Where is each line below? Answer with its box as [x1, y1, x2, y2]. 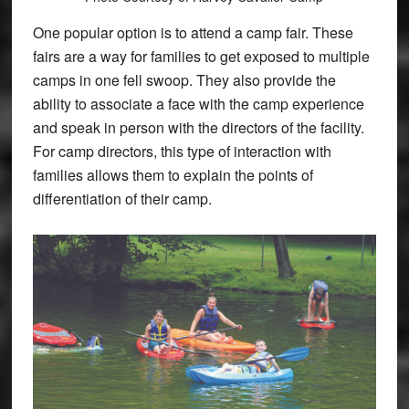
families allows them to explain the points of [32, 164, 313, 186]
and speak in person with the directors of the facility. [32, 117, 364, 139]
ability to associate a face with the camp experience [32, 93, 364, 115]
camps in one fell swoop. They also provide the [32, 69, 336, 91]
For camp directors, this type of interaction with [32, 141, 331, 163]
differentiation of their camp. [32, 188, 212, 210]
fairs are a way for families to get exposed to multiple [32, 46, 370, 68]
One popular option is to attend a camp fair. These [32, 22, 353, 44]
